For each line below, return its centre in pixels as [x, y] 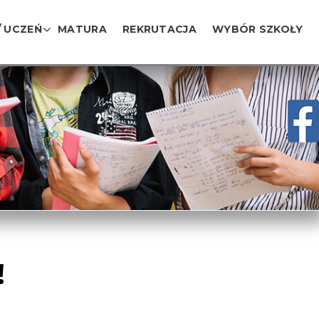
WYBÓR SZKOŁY [258, 29]
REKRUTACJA [159, 29]
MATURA [82, 29]
